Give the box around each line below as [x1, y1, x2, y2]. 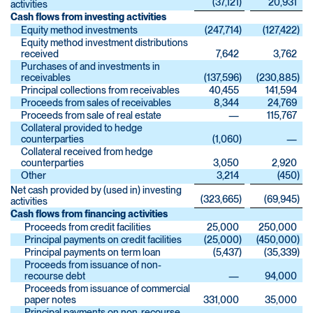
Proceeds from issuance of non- [24, 259, 161, 271]
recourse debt [24, 270, 85, 282]
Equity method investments [21, 24, 138, 36]
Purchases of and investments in [21, 61, 160, 73]
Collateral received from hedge [21, 146, 153, 158]
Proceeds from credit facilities [24, 221, 151, 233]
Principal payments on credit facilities [24, 234, 182, 246]
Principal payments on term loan [24, 247, 161, 259]
